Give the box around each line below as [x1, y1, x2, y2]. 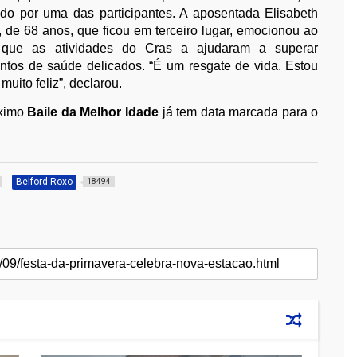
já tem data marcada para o [159, 104, 319, 119]
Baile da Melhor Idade [27, 104, 159, 119]
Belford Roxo [16, 175, 73, 187]
